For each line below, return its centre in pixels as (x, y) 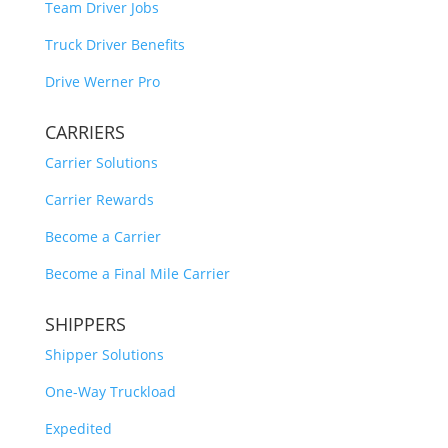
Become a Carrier (102, 236)
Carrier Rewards (99, 199)
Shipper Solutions (104, 354)
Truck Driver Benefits (114, 44)
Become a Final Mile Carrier (137, 273)
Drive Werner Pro (102, 81)
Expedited (78, 428)
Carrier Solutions (101, 162)
